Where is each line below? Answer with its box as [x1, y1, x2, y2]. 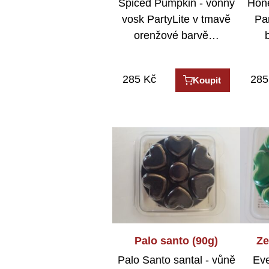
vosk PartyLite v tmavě [122, 13, 231, 26]
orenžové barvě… [133, 29, 219, 42]
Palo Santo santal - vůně [117, 254, 235, 267]
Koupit [193, 75, 222, 86]
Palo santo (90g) [134, 234, 219, 247]
